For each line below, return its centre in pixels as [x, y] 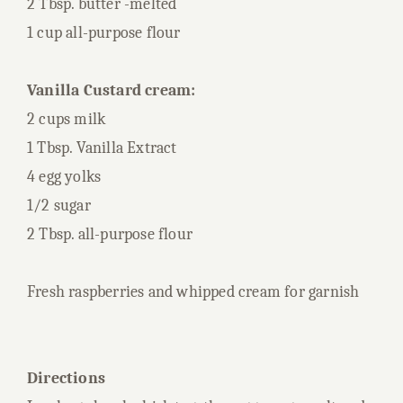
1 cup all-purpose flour [104, 33]
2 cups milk [67, 119]
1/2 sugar [59, 206]
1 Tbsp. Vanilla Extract [102, 148]
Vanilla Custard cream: [112, 90]
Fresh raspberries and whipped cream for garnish [193, 292]
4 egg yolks [64, 177]
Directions [66, 378]
